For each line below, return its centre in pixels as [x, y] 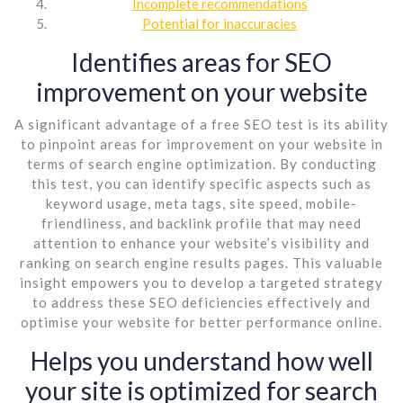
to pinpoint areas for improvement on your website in [201, 143]
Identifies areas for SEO [201, 62]
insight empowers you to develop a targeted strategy [201, 282]
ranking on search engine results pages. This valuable [201, 262]
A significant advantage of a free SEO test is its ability [201, 124]
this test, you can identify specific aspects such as [201, 183]
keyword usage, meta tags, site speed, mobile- [201, 203]
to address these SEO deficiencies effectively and [201, 302]
